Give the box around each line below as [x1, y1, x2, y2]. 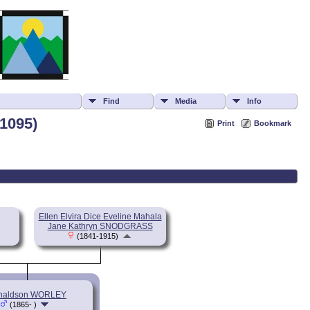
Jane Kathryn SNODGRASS [47, 221, 153, 231]
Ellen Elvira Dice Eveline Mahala [38, 211, 162, 221]
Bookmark [254, 119, 291, 128]
